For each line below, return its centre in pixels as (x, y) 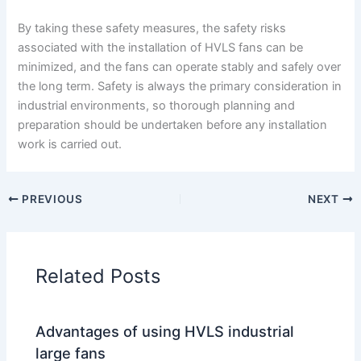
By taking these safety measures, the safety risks (152, 29)
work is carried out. (70, 145)
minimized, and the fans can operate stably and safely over (180, 67)
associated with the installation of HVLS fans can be (161, 48)
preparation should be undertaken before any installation (173, 125)
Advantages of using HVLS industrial (165, 331)
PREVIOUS (51, 199)
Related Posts (98, 276)
